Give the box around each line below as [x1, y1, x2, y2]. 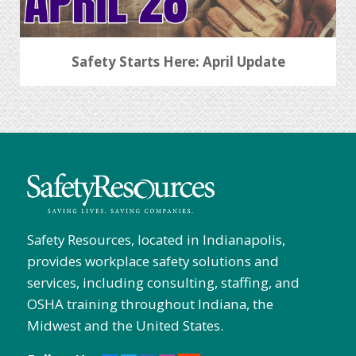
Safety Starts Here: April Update [71, 52, 285, 72]
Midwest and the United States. [26, 316, 223, 335]
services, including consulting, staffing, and [26, 273, 300, 292]
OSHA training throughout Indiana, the [26, 295, 273, 314]
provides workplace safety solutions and [26, 252, 279, 271]
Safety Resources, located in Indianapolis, [26, 230, 285, 250]
